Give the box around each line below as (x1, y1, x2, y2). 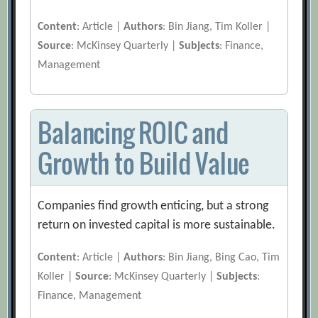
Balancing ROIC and (38, 114, 229, 152)
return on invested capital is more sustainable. (38, 219, 276, 233)
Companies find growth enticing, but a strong (38, 199, 269, 214)
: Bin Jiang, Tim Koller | (163, 21, 271, 33)
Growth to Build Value (38, 144, 250, 182)
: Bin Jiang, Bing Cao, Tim (163, 252, 280, 264)
